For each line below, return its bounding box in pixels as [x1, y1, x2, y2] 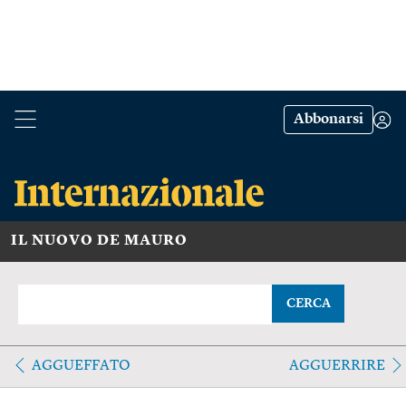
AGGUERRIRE [288, 358, 385, 373]
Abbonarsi [294, 112, 363, 127]
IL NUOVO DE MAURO [11, 233, 188, 248]
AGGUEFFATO [32, 358, 130, 373]
